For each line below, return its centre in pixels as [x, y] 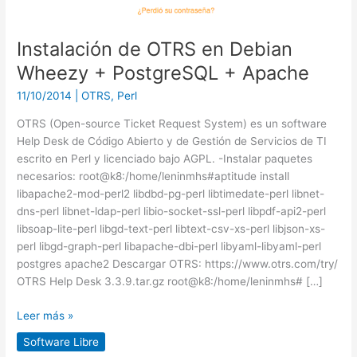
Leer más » [45, 315]
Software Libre [61, 341]
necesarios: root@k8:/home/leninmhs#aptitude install [153, 177]
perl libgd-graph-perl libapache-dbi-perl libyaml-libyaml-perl [169, 247]
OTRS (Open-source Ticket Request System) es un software [172, 124]
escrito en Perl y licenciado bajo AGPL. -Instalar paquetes [165, 159]
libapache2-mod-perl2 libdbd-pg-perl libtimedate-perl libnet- [171, 194]
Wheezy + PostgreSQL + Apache [163, 73]
